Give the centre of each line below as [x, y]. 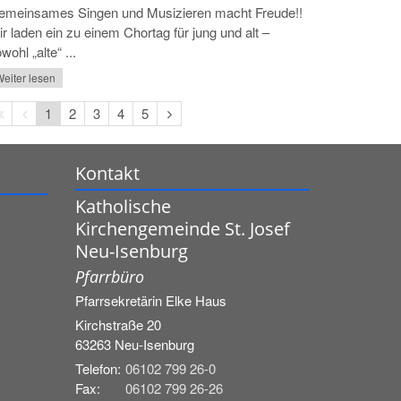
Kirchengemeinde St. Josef [182, 228]
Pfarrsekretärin [120, 300]
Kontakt [107, 173]
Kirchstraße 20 [118, 324]
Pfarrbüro [109, 276]
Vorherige [49, 112]
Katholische [123, 206]
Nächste [191, 112]
